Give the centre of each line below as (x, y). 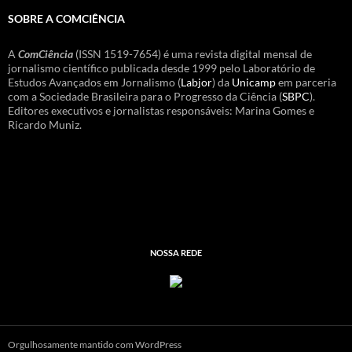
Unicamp (254, 82)
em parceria (306, 82)
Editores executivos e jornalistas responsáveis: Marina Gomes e (161, 110)
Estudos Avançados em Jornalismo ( (94, 82)
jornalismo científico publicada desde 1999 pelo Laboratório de (161, 68)
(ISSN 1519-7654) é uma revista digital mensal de (192, 53)
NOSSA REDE (176, 252)
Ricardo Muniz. (45, 124)
